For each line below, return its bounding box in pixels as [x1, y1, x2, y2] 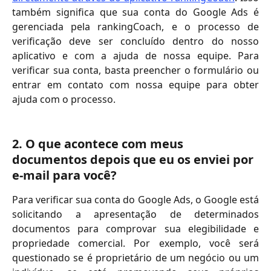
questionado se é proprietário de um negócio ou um [12, 250, 259, 264]
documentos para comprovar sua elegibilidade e [12, 221, 259, 235]
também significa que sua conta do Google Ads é [12, 5, 259, 19]
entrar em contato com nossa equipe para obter [12, 77, 259, 91]
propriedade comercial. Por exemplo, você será [12, 236, 259, 250]
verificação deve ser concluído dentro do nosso [12, 34, 259, 48]
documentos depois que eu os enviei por [12, 151, 256, 168]
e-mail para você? [12, 166, 117, 183]
